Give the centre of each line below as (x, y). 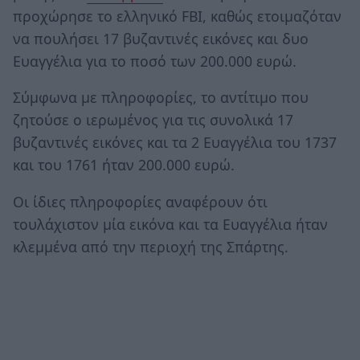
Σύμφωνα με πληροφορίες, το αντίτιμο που (161, 98)
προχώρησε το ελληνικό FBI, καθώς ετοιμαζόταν (177, 16)
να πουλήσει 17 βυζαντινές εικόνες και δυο (161, 38)
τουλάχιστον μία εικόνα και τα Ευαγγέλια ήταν (170, 224)
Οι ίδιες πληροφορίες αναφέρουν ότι (140, 201)
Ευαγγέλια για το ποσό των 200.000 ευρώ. (155, 61)
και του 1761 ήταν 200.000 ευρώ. (124, 165)
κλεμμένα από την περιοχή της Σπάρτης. (151, 246)
